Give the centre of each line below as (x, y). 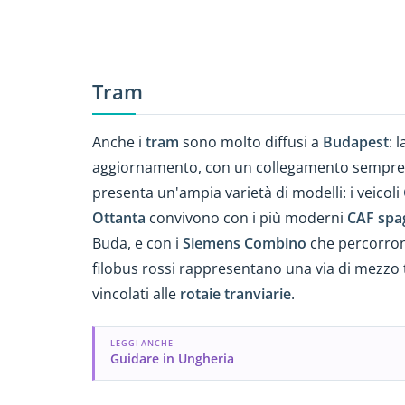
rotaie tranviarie (235, 293)
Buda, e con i (137, 243)
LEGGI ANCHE (142, 344)
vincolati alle (136, 293)
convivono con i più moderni (246, 217)
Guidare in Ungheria (172, 359)
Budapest (356, 141)
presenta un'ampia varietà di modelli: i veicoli (248, 192)
